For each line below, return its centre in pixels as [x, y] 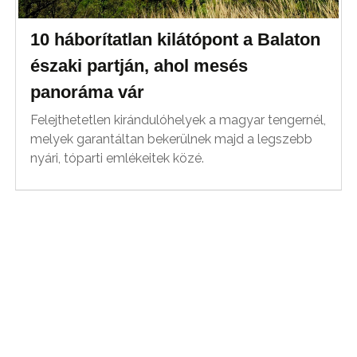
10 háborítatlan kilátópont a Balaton [176, 40]
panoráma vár [88, 92]
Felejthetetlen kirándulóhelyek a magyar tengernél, [178, 120]
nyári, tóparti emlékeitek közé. [118, 159]
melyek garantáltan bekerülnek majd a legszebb [172, 139]
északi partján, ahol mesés [139, 66]
